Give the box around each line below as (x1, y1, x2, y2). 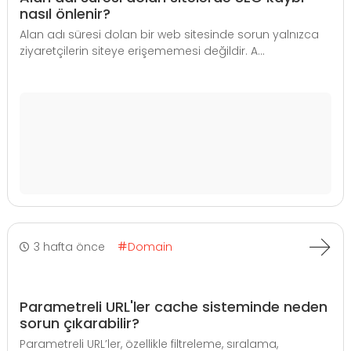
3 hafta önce (34, 238, 105, 255)
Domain (128, 238, 172, 255)
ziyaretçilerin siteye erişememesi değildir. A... (20, 43, 265, 59)
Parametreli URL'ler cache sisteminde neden (20, 297, 327, 317)
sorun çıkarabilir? (20, 313, 139, 333)
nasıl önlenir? (20, 4, 110, 24)
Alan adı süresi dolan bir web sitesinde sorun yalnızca (20, 27, 319, 42)
